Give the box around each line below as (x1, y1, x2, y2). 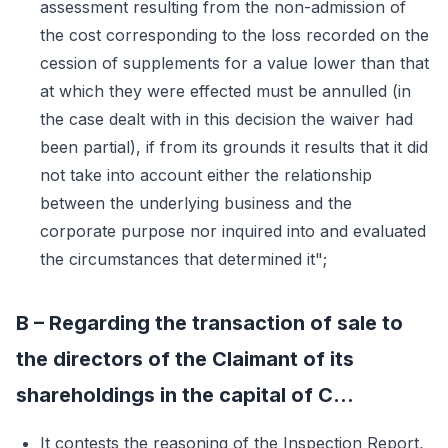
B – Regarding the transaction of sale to (16, 311, 403, 335)
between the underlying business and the (40, 193, 352, 213)
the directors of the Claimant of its (16, 347, 354, 371)
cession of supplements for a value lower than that (40, 53, 429, 73)
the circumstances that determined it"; (40, 249, 327, 269)
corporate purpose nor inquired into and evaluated (40, 221, 426, 241)
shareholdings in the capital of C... (16, 383, 354, 407)
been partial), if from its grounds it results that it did (40, 137, 428, 157)
